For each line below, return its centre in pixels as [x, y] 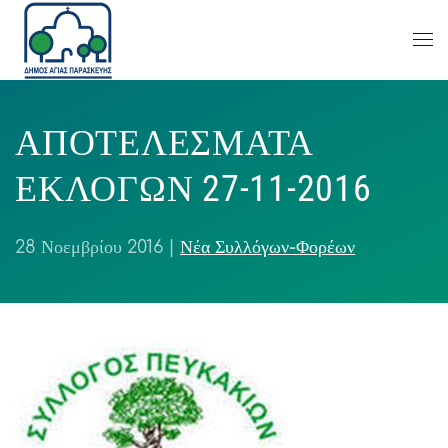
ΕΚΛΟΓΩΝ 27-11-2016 [193, 189]
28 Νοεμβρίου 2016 [89, 247]
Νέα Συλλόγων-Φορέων [267, 247]
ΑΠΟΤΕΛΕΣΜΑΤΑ [164, 143]
